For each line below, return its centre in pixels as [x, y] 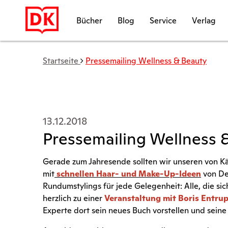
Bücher [89, 20]
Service [163, 20]
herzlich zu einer [74, 198]
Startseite [61, 61]
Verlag [204, 20]
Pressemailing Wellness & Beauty [146, 61]
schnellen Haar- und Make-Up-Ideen [129, 174]
